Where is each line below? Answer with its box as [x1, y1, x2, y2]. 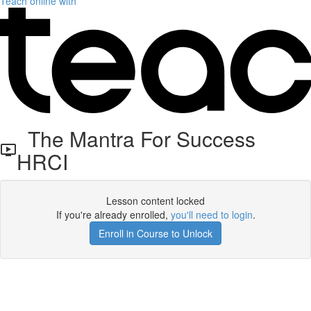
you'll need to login [170, 208, 253, 221]
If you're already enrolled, [56, 208, 171, 221]
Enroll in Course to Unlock [99, 226, 212, 240]
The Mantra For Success [16, 124, 255, 153]
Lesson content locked [106, 194, 205, 208]
